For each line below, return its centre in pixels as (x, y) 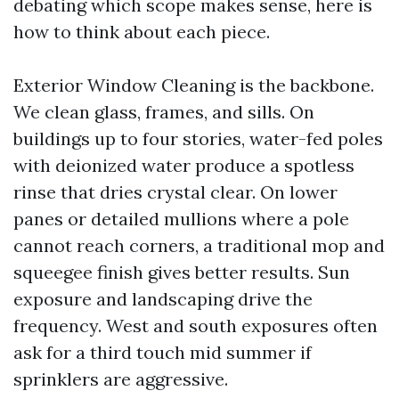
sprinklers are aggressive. (121, 379)
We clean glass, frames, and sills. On (164, 112)
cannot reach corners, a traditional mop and (199, 245)
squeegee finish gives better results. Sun (182, 272)
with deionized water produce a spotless (184, 165)
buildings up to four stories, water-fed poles (198, 138)
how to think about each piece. (142, 32)
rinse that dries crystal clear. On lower (175, 192)
